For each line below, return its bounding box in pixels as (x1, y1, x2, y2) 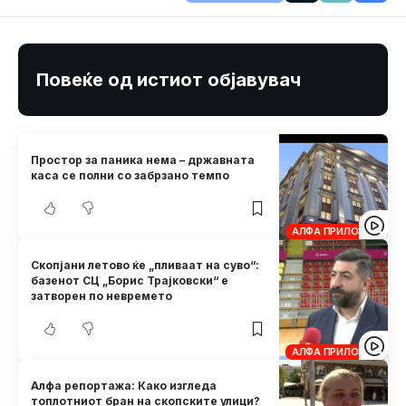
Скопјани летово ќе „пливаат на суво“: (31, 258, 260, 273)
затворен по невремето (31, 289, 173, 304)
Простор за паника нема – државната (31, 153, 256, 168)
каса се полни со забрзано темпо (31, 169, 230, 183)
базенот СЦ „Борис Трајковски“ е (31, 274, 229, 288)
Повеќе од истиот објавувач (36, 69, 301, 91)
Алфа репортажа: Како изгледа (31, 378, 217, 392)
